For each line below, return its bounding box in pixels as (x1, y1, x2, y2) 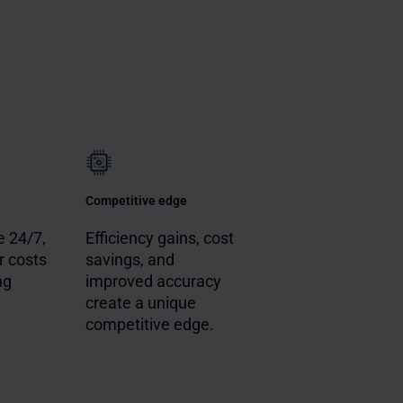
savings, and (85, 250, 175, 270)
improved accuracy (85, 272, 222, 291)
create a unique (85, 293, 197, 313)
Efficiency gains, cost (85, 228, 235, 248)
